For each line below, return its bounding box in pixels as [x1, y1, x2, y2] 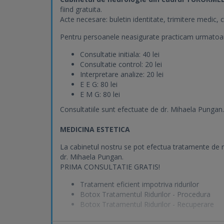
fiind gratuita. [60, 4, 102, 14]
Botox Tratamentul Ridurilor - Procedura [80, 189, 210, 199]
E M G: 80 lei [80, 89, 120, 99]
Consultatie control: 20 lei [80, 59, 162, 69]
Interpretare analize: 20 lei [80, 69, 163, 79]
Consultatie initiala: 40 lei [80, 49, 159, 59]
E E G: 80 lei [80, 79, 117, 89]
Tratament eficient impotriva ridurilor [80, 179, 199, 189]
